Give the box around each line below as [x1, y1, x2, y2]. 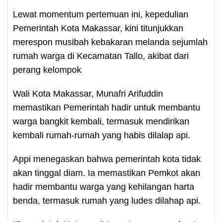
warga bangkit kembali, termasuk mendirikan [13, 116, 189, 126]
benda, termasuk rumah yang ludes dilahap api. [13, 196, 201, 206]
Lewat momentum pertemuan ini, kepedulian [13, 9, 188, 19]
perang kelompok [13, 65, 81, 75]
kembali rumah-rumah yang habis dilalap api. [13, 130, 190, 140]
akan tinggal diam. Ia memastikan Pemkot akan [13, 168, 200, 178]
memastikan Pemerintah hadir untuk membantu [13, 103, 200, 112]
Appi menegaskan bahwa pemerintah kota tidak [13, 154, 201, 164]
